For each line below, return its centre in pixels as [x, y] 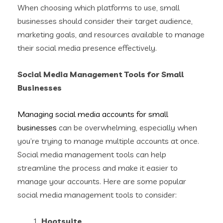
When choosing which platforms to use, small [99, 7]
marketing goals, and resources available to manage [111, 34]
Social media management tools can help [92, 154]
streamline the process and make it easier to [98, 167]
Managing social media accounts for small [93, 114]
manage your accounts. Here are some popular [102, 181]
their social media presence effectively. [87, 48]
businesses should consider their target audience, [105, 21]
